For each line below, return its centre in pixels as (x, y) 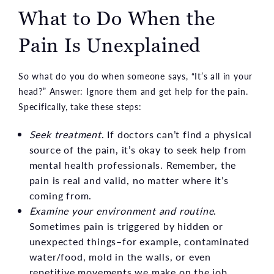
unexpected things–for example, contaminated (139, 242)
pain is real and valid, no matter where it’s (129, 180)
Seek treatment (65, 135)
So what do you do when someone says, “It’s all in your (136, 76)
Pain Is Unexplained (110, 46)
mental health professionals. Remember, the (133, 165)
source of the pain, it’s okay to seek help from (138, 150)
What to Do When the (117, 19)
